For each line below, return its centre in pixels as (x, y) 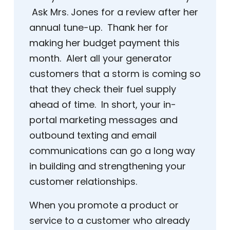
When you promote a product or (104, 205)
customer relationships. (83, 182)
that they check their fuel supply (103, 89)
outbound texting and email (93, 136)
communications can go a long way (112, 151)
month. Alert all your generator (101, 59)
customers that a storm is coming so (115, 74)
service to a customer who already (110, 221)
